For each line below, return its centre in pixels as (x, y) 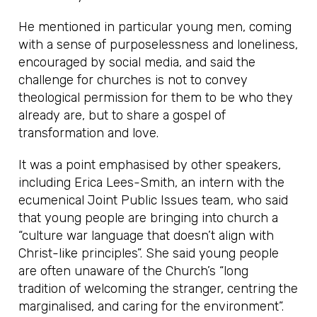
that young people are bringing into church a (149, 218)
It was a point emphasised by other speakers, (150, 165)
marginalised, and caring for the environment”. (151, 306)
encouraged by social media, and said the (137, 62)
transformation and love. (89, 133)
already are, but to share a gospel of (122, 115)
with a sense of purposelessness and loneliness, (158, 44)
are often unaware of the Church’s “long (134, 271)
